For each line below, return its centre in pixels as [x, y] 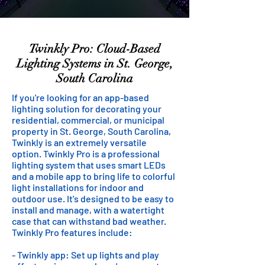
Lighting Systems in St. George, [95, 64]
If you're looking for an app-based [80, 97]
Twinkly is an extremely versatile [79, 142]
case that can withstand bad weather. [89, 221]
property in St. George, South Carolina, [91, 131]
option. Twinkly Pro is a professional [86, 153]
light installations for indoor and [78, 187]
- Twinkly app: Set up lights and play [85, 255]
